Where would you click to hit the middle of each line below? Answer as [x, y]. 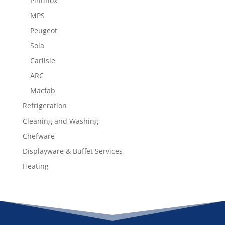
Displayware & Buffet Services [72, 151]
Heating [35, 166]
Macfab [42, 91]
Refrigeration [44, 106]
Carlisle [42, 61]
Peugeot [43, 31]
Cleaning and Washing [60, 121]
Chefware [38, 136]
